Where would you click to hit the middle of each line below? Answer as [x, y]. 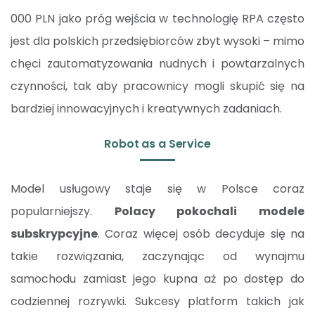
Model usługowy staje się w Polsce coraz [157, 189]
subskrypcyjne [54, 234]
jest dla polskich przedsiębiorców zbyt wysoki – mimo [157, 41]
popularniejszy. [63, 212]
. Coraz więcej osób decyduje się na [201, 234]
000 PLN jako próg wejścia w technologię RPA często [157, 19]
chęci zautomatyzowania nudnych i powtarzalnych [157, 64]
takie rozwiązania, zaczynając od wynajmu [157, 257]
